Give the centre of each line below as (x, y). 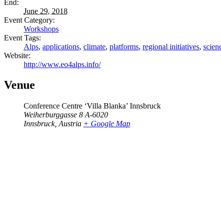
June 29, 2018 (46, 11)
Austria (70, 124)
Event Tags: (22, 37)
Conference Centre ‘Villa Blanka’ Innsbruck (92, 106)
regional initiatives (171, 46)
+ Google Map (107, 124)
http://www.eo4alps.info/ (62, 64)
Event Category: (29, 20)
